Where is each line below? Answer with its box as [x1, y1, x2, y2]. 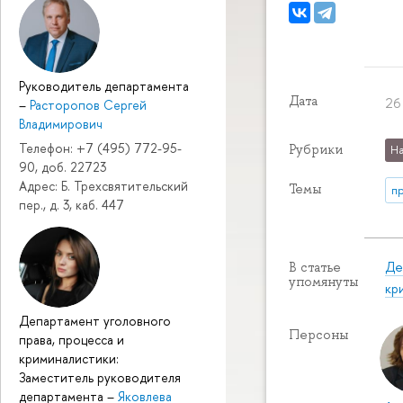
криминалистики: [19, 349, 119, 367]
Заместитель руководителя [19, 368, 181, 386]
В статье [289, 259, 341, 276]
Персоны [289, 327, 348, 344]
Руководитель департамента [19, 76, 189, 94]
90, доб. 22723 [19, 157, 106, 175]
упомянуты [289, 273, 358, 291]
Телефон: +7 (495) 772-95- [19, 139, 182, 157]
